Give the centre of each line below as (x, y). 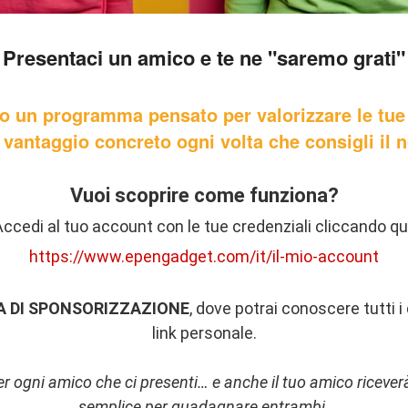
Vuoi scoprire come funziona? (204, 195)
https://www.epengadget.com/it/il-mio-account (204, 256)
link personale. (204, 333)
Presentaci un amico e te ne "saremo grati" (204, 57)
